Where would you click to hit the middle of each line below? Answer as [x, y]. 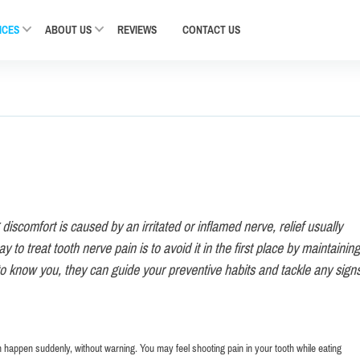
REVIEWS [137, 29]
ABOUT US [69, 29]
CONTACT [205, 29]
